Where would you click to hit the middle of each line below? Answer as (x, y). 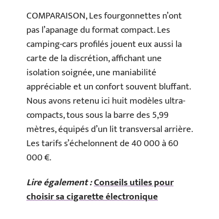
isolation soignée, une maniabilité (91, 72)
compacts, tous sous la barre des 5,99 (98, 115)
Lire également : (59, 183)
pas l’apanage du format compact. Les (98, 30)
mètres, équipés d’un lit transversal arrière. (109, 129)
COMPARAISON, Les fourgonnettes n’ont (104, 16)
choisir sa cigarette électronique (92, 197)
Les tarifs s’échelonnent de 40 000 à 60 (102, 143)
